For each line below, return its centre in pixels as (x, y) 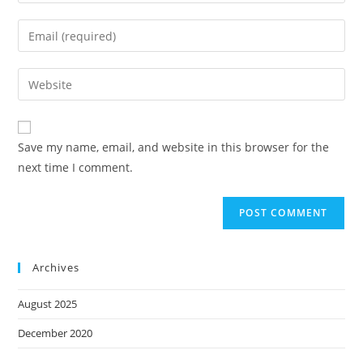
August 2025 (48, 304)
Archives (56, 268)
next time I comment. (76, 168)
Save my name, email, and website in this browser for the (174, 147)
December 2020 (56, 333)
